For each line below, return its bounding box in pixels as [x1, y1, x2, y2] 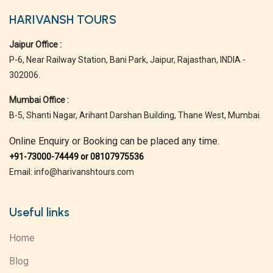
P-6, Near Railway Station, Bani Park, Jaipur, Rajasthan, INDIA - [9, 55, 246, 65]
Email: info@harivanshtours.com [9, 167, 134, 177]
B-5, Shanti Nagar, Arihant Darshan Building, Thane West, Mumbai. [9, 110, 261, 121]
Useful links [9, 205, 69, 220]
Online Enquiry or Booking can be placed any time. [9, 135, 219, 147]
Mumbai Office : [9, 95, 69, 105]
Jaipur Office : [9, 40, 62, 50]
